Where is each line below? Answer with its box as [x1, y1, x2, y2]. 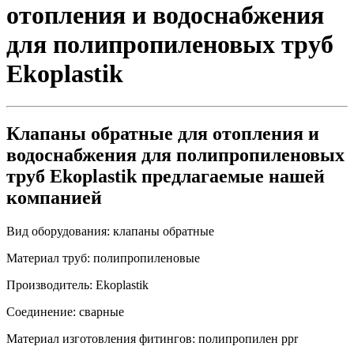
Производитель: [6, 277, 92, 292]
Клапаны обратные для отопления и [6, 122, 319, 144]
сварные [76, 304, 124, 318]
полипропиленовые [90, 250, 200, 265]
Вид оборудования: [6, 224, 110, 238]
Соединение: [6, 304, 76, 318]
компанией [6, 186, 102, 208]
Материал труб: [6, 250, 90, 265]
